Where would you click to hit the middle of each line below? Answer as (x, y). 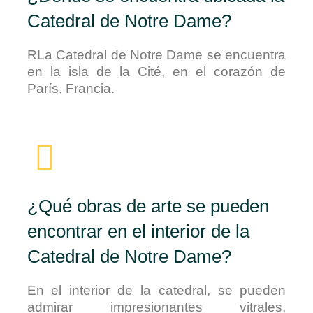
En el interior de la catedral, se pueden (156, 290)
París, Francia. (71, 89)
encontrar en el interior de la (138, 231)
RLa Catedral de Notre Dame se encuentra (156, 55)
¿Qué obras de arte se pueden (148, 206)
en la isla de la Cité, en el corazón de (156, 72)
